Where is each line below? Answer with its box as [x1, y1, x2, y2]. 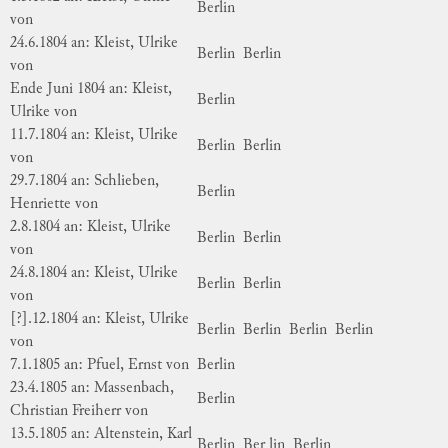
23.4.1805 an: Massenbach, [10, 380, 174, 396]
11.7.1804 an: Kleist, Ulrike [10, 127, 178, 143]
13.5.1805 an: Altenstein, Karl [10, 426, 192, 442]
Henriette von [10, 196, 98, 212]
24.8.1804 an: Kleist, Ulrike [10, 265, 178, 281]
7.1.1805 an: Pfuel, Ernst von [10, 357, 189, 373]
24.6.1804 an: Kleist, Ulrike [10, 35, 178, 51]
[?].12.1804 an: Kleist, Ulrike [10, 311, 189, 327]
